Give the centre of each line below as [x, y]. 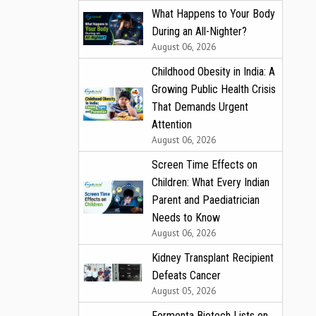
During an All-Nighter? [199, 31]
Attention [172, 124]
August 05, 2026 [184, 290]
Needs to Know [186, 217]
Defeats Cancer [186, 275]
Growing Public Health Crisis [214, 89]
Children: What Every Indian [211, 182]
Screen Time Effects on [205, 164]
